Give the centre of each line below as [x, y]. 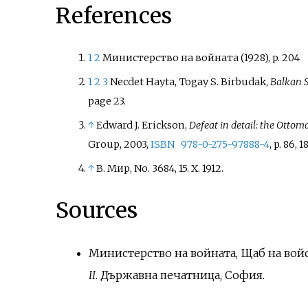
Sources [96, 210]
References [113, 16]
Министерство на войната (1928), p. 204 [201, 57]
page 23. [107, 101]
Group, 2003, [119, 144]
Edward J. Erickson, [142, 125]
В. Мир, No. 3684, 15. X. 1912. [159, 169]
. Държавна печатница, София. [180, 275]
